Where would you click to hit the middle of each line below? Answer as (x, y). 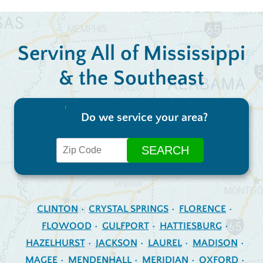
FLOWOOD (66, 226)
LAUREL (165, 243)
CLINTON (58, 209)
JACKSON (116, 243)
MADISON (215, 243)
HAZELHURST (55, 243)
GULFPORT (125, 226)
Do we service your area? (144, 118)
